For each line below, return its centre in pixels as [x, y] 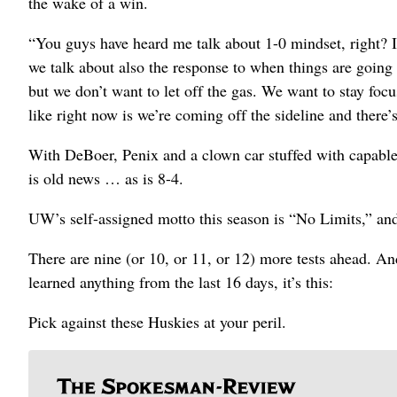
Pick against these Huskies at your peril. [157, 322]
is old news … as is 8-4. [106, 179]
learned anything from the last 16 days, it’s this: [181, 282]
